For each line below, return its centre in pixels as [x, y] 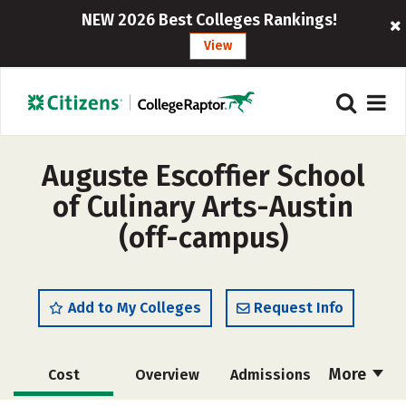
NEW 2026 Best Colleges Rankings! [209, 20]
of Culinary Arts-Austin [203, 207]
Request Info [299, 308]
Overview [167, 375]
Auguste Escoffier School [203, 176]
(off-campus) [203, 237]
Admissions [270, 375]
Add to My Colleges [135, 308]
